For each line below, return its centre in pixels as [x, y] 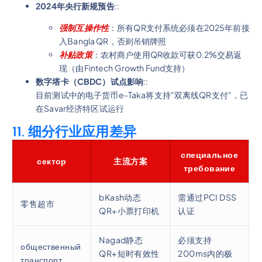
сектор [52, 161]
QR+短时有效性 [129, 253]
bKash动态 [120, 197]
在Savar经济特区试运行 [80, 108]
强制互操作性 [84, 27]
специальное [210, 154]
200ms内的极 [205, 253]
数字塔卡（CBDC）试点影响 [90, 81]
